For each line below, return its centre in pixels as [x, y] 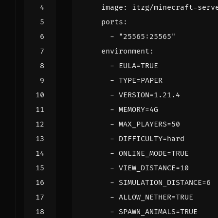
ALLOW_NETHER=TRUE [156, 197]
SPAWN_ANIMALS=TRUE [158, 212]
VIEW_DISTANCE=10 [154, 168]
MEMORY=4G [138, 109]
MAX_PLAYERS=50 [149, 124]
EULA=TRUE [138, 66]
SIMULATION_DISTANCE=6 [165, 182]
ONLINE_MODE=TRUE [154, 153]
